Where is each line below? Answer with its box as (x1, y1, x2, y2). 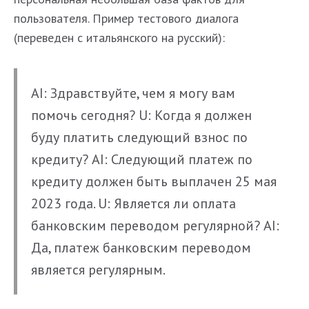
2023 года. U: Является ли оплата (31, 195, 236, 213)
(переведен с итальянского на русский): (14, 30, 225, 46)
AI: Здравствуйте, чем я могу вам (31, 84, 235, 103)
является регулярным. (31, 261, 166, 279)
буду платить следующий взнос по (31, 128, 248, 147)
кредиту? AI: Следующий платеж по (31, 150, 252, 169)
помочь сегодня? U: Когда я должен (31, 106, 252, 125)
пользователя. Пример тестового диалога (14, 10, 239, 27)
